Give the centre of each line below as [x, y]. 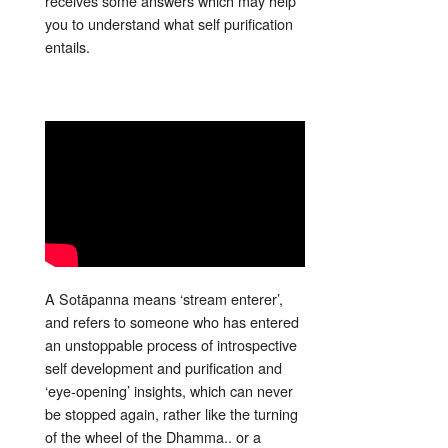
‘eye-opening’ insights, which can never [169, 391]
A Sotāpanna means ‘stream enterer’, [164, 299]
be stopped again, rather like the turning [171, 414]
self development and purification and [163, 368]
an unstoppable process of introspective [171, 345]
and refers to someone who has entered [172, 322]
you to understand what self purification [169, 24]
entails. [67, 47]
